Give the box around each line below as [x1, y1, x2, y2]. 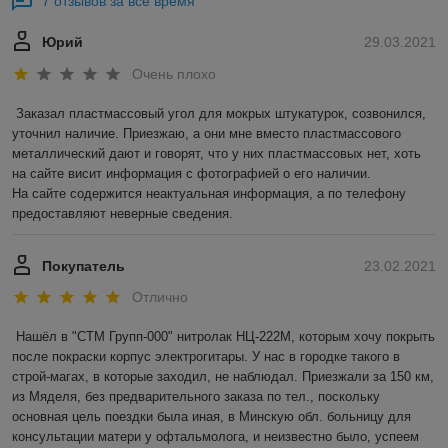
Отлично [132, 289, 188, 306]
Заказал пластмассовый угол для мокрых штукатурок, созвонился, [16, 105, 426, 121]
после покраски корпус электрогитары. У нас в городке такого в [12, 349, 400, 365]
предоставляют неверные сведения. [12, 205, 237, 221]
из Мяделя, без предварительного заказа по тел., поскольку [12, 389, 380, 405]
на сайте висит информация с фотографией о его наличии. [12, 165, 371, 181]
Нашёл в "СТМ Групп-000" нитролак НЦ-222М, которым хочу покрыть [16, 329, 435, 345]
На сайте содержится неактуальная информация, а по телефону [12, 185, 406, 201]
